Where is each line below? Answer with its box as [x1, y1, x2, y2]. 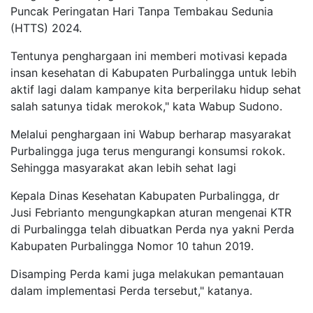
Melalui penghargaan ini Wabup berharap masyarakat [10, 127, 291, 142]
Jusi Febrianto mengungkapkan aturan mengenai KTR [10, 205, 291, 220]
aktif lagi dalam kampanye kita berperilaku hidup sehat [10, 82, 301, 97]
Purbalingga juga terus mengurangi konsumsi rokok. [10, 144, 285, 159]
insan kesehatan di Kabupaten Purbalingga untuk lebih [10, 66, 296, 80]
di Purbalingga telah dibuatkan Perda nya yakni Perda [10, 222, 294, 237]
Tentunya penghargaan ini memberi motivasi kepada [10, 49, 287, 64]
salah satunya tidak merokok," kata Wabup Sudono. [10, 99, 282, 114]
